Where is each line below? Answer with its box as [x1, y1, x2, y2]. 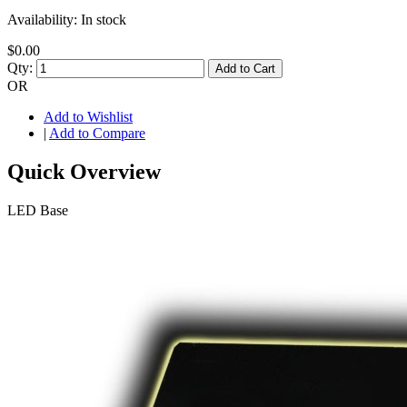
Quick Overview [7, 159, 161, 184]
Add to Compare [49, 124, 145, 141]
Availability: [7, 11, 81, 27]
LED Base [7, 202, 68, 218]
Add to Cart [215, 61, 275, 75]
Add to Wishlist [44, 108, 133, 124]
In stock [81, 11, 126, 27]
